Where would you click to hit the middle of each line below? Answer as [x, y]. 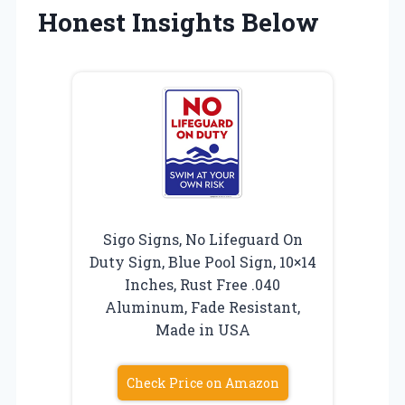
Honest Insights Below [179, 22]
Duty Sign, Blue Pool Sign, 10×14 [202, 261]
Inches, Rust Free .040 [202, 284]
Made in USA [202, 329]
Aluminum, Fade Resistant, [202, 306]
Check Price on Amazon [202, 382]
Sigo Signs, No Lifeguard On [202, 239]
